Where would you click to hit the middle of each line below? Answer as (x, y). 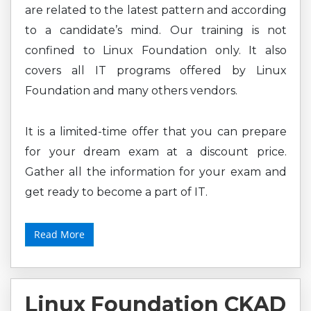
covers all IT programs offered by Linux (156, 70)
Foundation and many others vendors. (131, 91)
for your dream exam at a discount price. (156, 152)
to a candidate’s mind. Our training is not (156, 30)
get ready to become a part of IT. (116, 192)
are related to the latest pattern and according (156, 10)
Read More (59, 234)
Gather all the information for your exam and (156, 172)
